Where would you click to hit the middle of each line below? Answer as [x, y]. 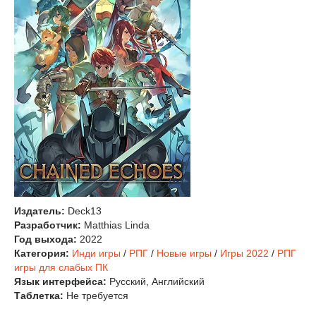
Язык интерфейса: [60, 281]
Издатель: [39, 211]
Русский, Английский [156, 281]
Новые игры [184, 253]
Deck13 [83, 211]
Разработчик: [48, 225]
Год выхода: [45, 239]
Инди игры [96, 253]
